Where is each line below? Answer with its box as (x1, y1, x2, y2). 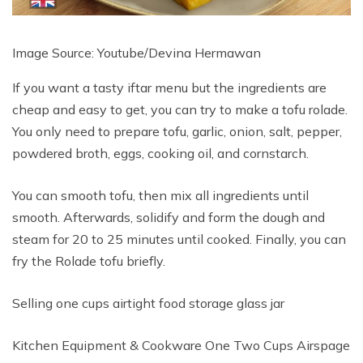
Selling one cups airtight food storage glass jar (12, 294, 284, 311)
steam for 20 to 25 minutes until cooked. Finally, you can (12, 230, 346, 247)
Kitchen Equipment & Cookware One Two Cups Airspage (12, 336, 350, 353)
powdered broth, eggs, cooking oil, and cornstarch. (12, 144, 309, 161)
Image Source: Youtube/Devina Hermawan (12, 44, 261, 61)
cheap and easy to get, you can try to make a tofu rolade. (12, 100, 348, 117)
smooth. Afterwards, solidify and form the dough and (12, 208, 325, 225)
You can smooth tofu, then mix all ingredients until (12, 186, 309, 203)
